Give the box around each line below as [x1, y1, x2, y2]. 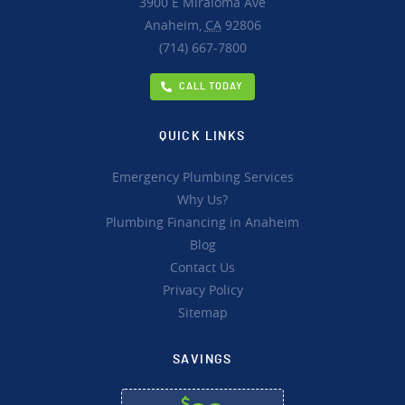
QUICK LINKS [159, 130, 246, 144]
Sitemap [177, 304, 228, 322]
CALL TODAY [175, 80, 244, 91]
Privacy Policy [162, 281, 243, 299]
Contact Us [170, 259, 235, 277]
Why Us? [177, 191, 228, 209]
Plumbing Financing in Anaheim [106, 213, 299, 231]
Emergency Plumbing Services [111, 168, 294, 186]
